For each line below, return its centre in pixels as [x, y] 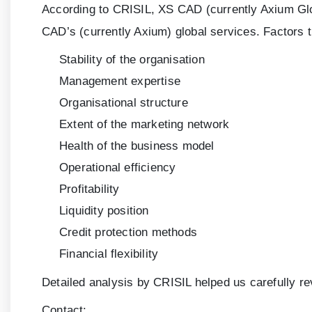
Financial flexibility [109, 254]
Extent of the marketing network [145, 125]
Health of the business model [137, 146]
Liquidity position [104, 211]
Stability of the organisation [132, 60]
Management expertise [120, 81]
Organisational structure [124, 103]
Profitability [89, 189]
